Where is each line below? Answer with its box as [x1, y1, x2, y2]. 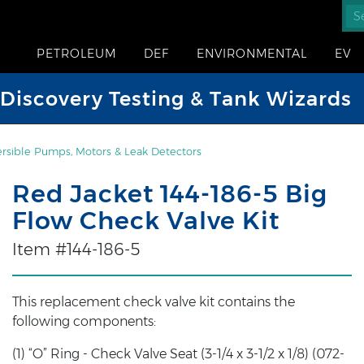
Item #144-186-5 [11, 240, 140, 259]
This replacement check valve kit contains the [11, 294, 295, 310]
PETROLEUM [37, 46, 116, 61]
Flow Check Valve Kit [11, 206, 279, 236]
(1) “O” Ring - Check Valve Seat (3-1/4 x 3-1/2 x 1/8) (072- [11, 346, 344, 362]
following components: [11, 314, 156, 329]
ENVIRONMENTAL [197, 46, 307, 61]
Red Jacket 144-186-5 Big [11, 179, 327, 209]
